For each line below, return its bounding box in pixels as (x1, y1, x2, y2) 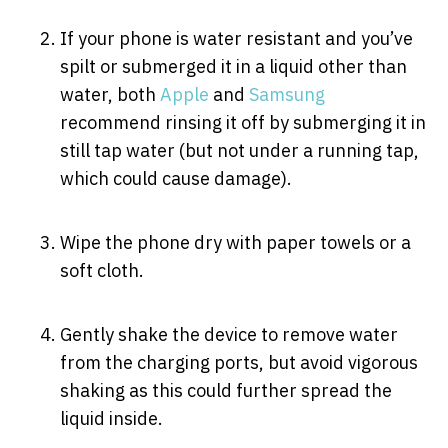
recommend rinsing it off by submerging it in (60, 110, 426, 134)
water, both (60, 82, 160, 106)
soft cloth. (60, 258, 144, 282)
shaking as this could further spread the (60, 378, 392, 402)
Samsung (249, 82, 325, 106)
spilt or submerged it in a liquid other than (60, 54, 407, 78)
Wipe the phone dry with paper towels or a (60, 230, 411, 254)
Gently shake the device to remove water (60, 322, 398, 346)
